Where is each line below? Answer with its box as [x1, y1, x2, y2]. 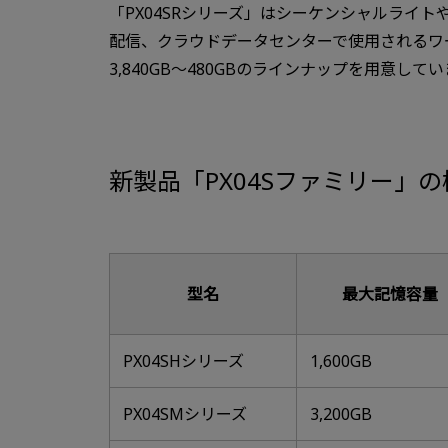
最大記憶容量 [342, 282, 438, 305]
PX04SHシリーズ [122, 349, 244, 372]
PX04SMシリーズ [122, 402, 247, 425]
